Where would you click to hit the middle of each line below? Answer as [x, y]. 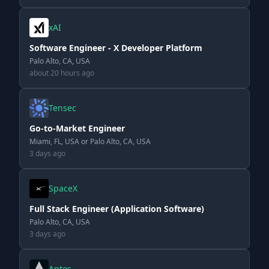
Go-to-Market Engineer [77, 128]
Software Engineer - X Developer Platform [116, 48]
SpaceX [63, 188]
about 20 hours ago [62, 73]
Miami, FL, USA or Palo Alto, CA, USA [90, 141]
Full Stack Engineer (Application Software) [117, 209]
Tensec [62, 108]
